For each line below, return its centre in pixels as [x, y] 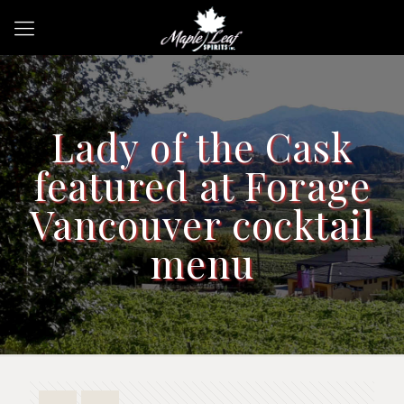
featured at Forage [202, 185]
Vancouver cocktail [202, 224]
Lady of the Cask [202, 146]
